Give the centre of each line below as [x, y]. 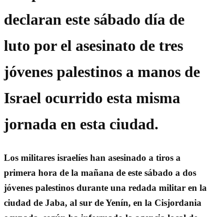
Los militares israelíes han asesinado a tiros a [92, 157]
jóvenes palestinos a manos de [102, 72]
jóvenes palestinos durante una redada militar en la [105, 187]
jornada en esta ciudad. [81, 124]
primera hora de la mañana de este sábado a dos [100, 172]
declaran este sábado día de [94, 20]
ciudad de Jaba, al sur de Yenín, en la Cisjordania [103, 202]
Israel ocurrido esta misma [92, 98]
